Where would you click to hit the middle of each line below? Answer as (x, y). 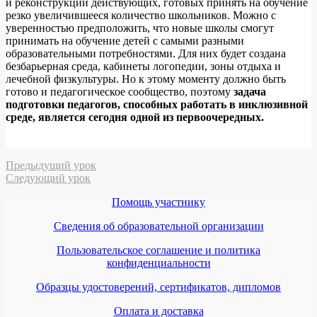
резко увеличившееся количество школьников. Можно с (141, 15)
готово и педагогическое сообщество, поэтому (120, 91)
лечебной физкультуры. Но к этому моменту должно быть (146, 79)
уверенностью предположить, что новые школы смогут (140, 28)
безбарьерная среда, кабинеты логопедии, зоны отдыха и (143, 66)
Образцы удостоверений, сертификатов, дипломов (158, 287)
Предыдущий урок (51, 165)
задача (250, 91)
